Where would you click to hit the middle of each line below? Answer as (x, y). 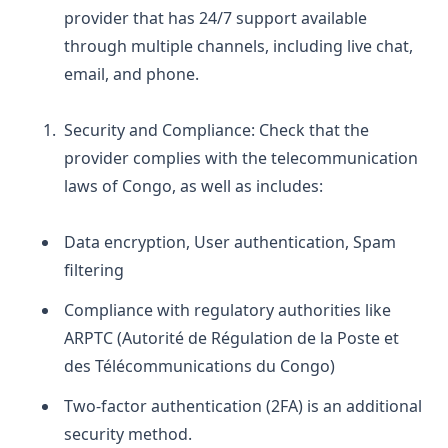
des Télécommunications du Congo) (199, 365)
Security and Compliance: (161, 129)
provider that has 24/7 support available (215, 17)
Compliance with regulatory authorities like (227, 309)
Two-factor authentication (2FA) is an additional (243, 405)
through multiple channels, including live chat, (238, 45)
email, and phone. (131, 73)
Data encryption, (129, 241)
